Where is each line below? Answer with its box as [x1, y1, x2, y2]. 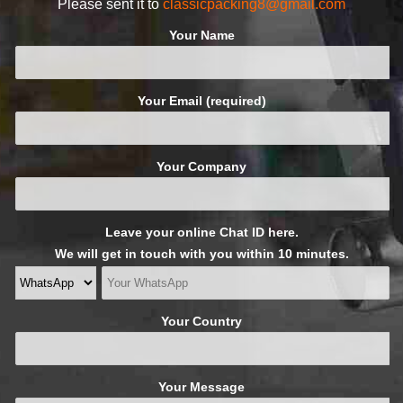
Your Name [168, 27, 235, 42]
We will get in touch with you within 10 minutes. [54, 246, 349, 261]
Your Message [158, 379, 245, 394]
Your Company [157, 158, 246, 174]
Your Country [161, 313, 242, 328]
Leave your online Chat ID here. [104, 224, 299, 239]
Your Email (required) [137, 93, 266, 108]
